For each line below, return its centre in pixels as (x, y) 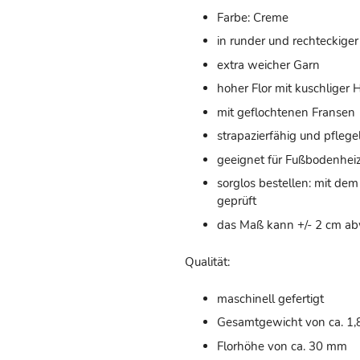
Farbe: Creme (253, 17)
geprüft (237, 201)
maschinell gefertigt (270, 299)
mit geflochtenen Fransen (286, 112)
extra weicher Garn (268, 65)
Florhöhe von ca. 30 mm (282, 346)
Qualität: (207, 262)
